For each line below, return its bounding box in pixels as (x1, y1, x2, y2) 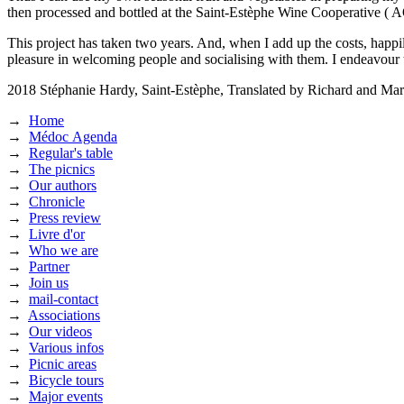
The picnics (29, 161, 95, 177)
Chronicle (29, 193, 85, 209)
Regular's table (29, 144, 113, 161)
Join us (29, 274, 69, 290)
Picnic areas (29, 355, 96, 372)
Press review (29, 209, 101, 225)
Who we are (29, 242, 98, 258)
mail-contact (29, 290, 98, 307)
